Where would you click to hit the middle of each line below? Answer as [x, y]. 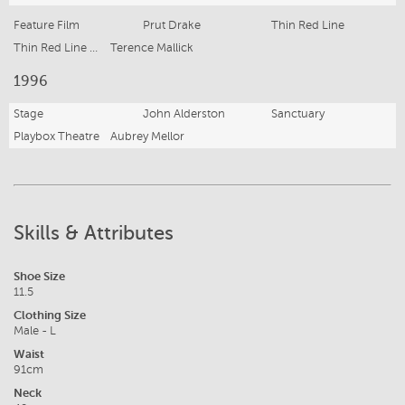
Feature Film [47, 25]
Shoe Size [39, 277]
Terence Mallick [152, 47]
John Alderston [184, 113]
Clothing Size [50, 316]
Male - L [35, 331]
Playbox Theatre [57, 136]
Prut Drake [171, 25]
